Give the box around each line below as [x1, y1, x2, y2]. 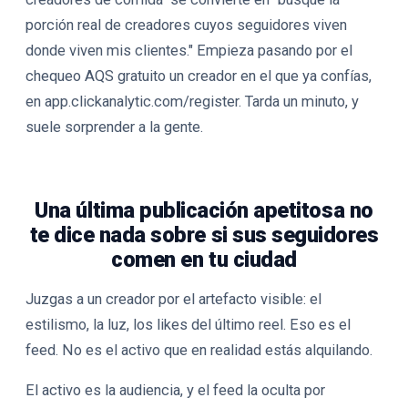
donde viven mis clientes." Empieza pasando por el [25, 42, 352, 59]
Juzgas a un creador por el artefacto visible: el [25, 291, 321, 308]
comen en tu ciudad [111, 247, 297, 272]
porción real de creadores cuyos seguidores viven [25, 16, 347, 34]
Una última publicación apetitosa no [35, 198, 373, 223]
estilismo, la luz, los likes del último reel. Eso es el [25, 316, 351, 333]
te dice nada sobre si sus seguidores [29, 222, 379, 248]
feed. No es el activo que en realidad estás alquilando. [25, 342, 372, 359]
